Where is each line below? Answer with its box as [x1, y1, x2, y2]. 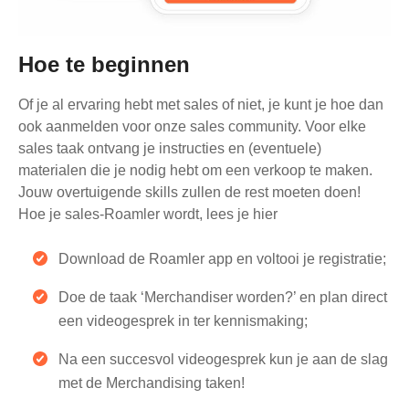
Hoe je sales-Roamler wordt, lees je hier [18, 206, 278, 223]
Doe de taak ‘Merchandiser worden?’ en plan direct [58, 289, 387, 306]
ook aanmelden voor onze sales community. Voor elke [18, 119, 366, 135]
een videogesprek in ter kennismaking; [58, 313, 308, 330]
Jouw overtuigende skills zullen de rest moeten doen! [18, 184, 361, 201]
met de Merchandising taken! [58, 375, 245, 392]
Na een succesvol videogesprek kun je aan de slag [58, 351, 388, 368]
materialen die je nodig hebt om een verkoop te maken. [18, 163, 372, 179]
